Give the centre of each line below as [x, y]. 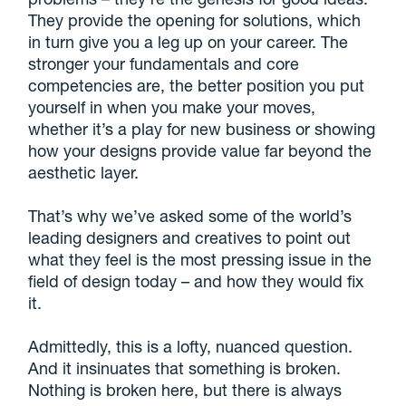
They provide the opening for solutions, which [195, 19]
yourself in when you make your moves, [172, 106]
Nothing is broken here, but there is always [185, 389]
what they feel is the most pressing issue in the [200, 259]
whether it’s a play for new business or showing [202, 128]
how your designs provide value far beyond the [200, 150]
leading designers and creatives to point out [190, 237]
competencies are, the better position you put [197, 85]
